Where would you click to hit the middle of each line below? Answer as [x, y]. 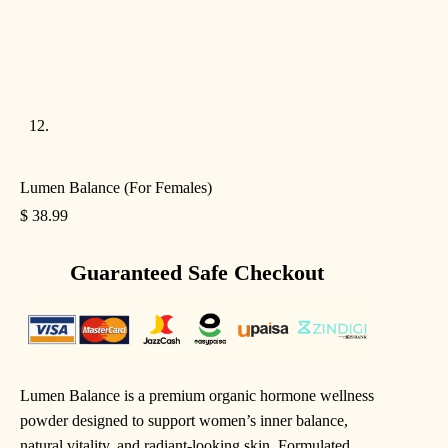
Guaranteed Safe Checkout [197, 272]
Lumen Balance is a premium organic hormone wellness [197, 395]
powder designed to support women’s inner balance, [184, 420]
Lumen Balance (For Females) [116, 187]
